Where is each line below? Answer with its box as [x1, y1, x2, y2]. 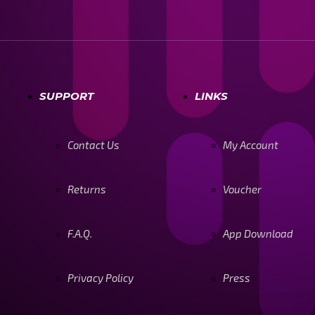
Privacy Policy [67, 271, 134, 284]
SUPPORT [39, 89, 94, 103]
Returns [67, 183, 107, 195]
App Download [222, 227, 293, 240]
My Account [222, 139, 278, 151]
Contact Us [67, 139, 120, 151]
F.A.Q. [67, 227, 93, 240]
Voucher [222, 183, 262, 195]
